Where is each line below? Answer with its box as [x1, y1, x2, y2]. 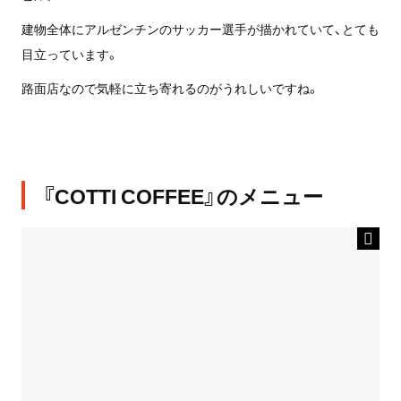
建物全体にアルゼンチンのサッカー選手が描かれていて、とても [21, 20, 380, 38]
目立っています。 [21, 45, 119, 64]
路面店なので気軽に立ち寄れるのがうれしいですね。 [21, 79, 320, 98]
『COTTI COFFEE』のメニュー [41, 180, 323, 211]
